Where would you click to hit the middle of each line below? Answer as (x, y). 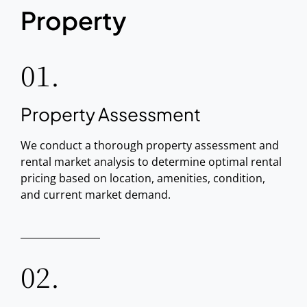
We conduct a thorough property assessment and (150, 145)
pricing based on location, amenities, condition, (143, 178)
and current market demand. (96, 195)
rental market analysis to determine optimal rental (151, 162)
